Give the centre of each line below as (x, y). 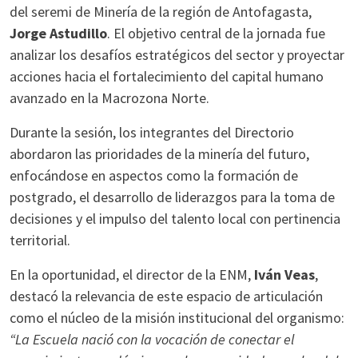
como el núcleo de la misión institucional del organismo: (177, 318)
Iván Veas (284, 274)
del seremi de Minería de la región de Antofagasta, (161, 12)
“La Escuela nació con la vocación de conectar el (152, 339)
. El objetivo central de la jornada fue (216, 33)
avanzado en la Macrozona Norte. (109, 98)
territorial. (40, 240)
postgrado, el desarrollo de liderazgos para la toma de (172, 197)
